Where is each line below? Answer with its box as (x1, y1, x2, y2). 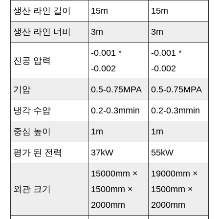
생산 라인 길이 (13, 6, 71, 16)
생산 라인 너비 (13, 27, 71, 37)
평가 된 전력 (13, 148, 62, 158)
